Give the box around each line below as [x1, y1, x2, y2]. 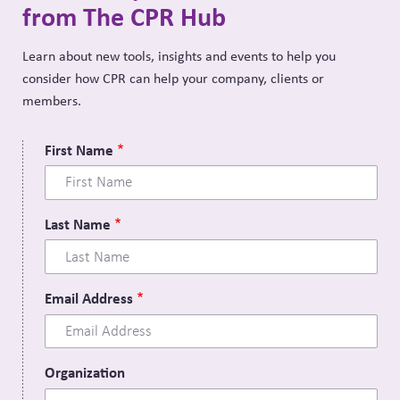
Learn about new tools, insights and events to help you [22, 46, 336, 65]
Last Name [45, 212, 111, 234]
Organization [45, 362, 125, 383]
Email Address [45, 287, 133, 309]
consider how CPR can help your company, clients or [22, 68, 324, 87]
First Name [45, 138, 113, 160]
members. [22, 90, 81, 110]
